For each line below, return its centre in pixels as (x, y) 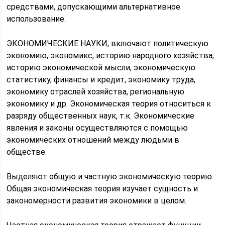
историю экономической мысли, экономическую (101, 68)
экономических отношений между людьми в (93, 140)
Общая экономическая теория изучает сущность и (102, 189)
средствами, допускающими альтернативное (94, 7)
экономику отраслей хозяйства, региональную (96, 92)
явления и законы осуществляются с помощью (97, 128)
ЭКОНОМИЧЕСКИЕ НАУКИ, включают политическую (108, 43)
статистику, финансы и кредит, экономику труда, (101, 80)
